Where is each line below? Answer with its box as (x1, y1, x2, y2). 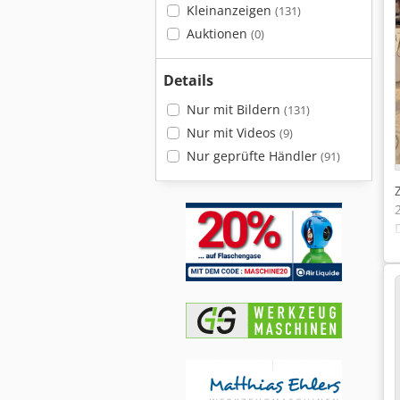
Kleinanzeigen (186, 2, 275, 19)
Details (163, 71, 213, 90)
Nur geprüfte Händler (186, 147, 321, 164)
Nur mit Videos (186, 124, 279, 141)
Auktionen (186, 25, 251, 42)
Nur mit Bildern (186, 101, 284, 118)
